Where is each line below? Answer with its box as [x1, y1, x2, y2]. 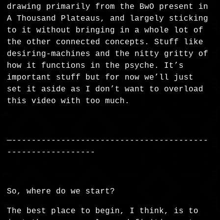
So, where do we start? [7, 187, 120, 196]
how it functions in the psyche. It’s [7, 61, 184, 71]
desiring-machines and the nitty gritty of [7, 50, 209, 59]
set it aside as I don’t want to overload [7, 85, 204, 94]
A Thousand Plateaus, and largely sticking [7, 14, 209, 24]
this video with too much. [7, 97, 130, 106]
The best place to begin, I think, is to [7, 207, 199, 216]
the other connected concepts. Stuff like [7, 38, 204, 47]
